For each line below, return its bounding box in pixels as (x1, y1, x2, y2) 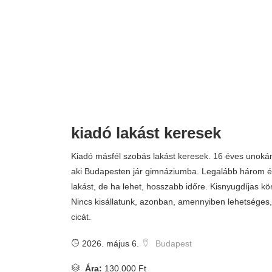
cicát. (71, 212, 91, 222)
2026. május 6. (80, 239, 139, 248)
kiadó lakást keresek (71, 124, 221, 142)
